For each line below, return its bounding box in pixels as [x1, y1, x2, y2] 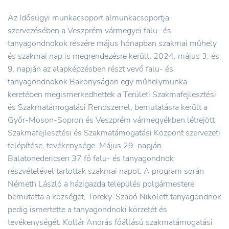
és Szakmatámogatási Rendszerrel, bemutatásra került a [8, 101, 208, 113]
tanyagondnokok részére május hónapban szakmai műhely [8, 37, 217, 49]
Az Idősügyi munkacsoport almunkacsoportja [8, 12, 169, 24]
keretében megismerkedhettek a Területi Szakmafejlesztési [8, 88, 216, 100]
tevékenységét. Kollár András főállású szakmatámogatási [8, 216, 213, 228]
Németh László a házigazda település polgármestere [8, 178, 194, 190]
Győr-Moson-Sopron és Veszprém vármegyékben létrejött [8, 114, 215, 126]
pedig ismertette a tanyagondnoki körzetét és [8, 203, 167, 215]
